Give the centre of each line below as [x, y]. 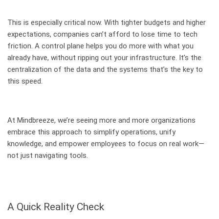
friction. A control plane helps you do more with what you [100, 46]
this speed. [25, 81]
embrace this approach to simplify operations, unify [91, 132]
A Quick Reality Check [56, 206]
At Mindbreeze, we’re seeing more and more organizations [101, 120]
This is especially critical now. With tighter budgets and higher [107, 22]
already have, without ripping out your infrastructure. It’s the [104, 57]
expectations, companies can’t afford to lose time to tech [102, 34]
